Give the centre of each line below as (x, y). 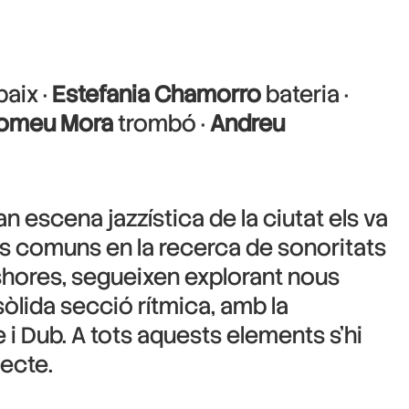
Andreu (247, 124)
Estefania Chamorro (157, 94)
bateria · (305, 94)
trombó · (162, 124)
